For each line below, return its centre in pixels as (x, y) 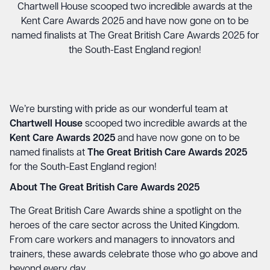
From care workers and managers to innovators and (122, 240)
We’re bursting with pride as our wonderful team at (119, 110)
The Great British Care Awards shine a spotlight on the (126, 212)
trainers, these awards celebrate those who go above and (133, 255)
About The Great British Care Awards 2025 (105, 188)
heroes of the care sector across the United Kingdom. (124, 226)
